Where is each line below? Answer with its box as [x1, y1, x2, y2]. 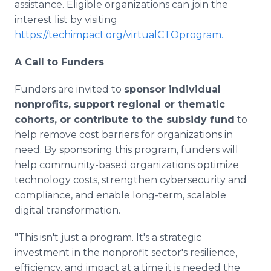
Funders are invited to [15, 83, 124, 95]
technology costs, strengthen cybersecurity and [15, 174, 247, 186]
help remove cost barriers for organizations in [15, 129, 233, 140]
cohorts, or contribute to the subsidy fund [15, 114, 235, 125]
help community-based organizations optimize [15, 159, 239, 171]
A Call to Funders [15, 56, 104, 68]
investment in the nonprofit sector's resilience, [15, 247, 237, 258]
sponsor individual [124, 83, 221, 95]
